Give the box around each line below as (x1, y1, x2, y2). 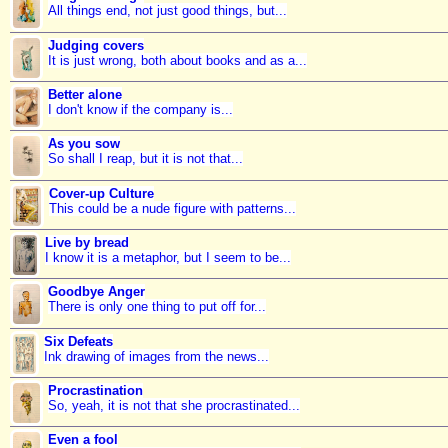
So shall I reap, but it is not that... (47, 151, 243, 167)
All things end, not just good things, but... (47, 3, 287, 19)
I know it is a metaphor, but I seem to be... (45, 250, 292, 266)
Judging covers (47, 37, 144, 53)
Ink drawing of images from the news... (43, 348, 269, 364)
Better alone (47, 87, 122, 103)
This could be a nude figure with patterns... (48, 200, 296, 216)
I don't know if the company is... (47, 102, 233, 118)
